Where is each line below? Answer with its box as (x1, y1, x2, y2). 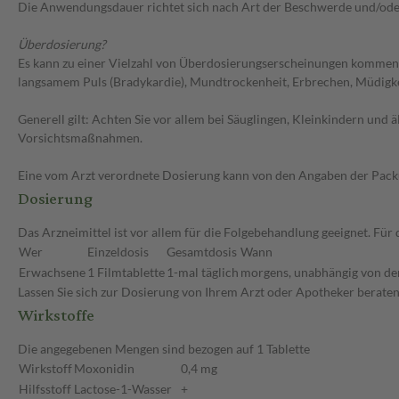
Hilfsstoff (19, 381, 71, 397)
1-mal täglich (167, 265, 239, 281)
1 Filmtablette (87, 265, 165, 281)
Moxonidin (74, 361, 134, 377)
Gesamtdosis (167, 244, 237, 260)
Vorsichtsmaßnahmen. (18, 130, 142, 146)
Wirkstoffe (18, 300, 94, 332)
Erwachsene (19, 265, 85, 281)
